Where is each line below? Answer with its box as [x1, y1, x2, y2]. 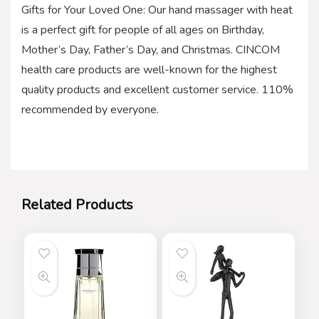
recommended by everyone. [21, 101, 159, 117]
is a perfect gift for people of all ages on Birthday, [21, 21, 264, 38]
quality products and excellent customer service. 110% [21, 81, 293, 98]
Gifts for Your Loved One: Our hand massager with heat [21, 1, 293, 18]
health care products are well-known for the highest [21, 61, 277, 78]
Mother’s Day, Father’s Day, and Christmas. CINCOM [21, 41, 280, 58]
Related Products [21, 194, 133, 214]
